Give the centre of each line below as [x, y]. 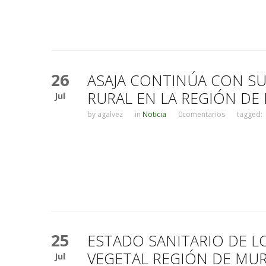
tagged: [250, 114]
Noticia [154, 114]
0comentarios [202, 114]
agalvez [110, 114]
